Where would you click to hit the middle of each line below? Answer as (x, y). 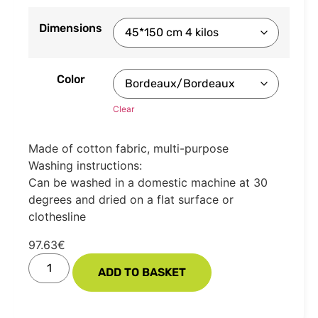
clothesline (57, 217)
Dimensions (71, 28)
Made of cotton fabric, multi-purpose (128, 149)
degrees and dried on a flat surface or (131, 200)
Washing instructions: (85, 166)
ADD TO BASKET (142, 273)
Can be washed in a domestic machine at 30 (148, 183)
